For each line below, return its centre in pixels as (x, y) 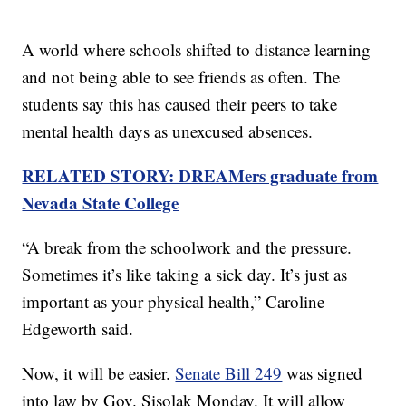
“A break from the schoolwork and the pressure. (187, 246)
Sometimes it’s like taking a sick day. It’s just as (185, 274)
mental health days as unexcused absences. (168, 130)
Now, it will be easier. (99, 372)
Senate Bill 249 (229, 372)
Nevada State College (101, 202)
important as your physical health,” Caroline (174, 301)
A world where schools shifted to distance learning (197, 49)
